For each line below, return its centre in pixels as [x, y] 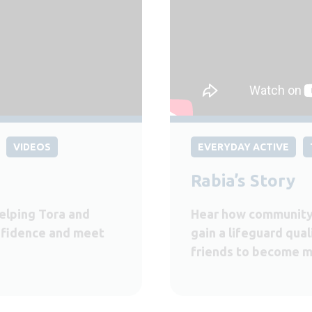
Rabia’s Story [243, 181]
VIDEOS [32, 147]
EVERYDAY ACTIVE [243, 147]
